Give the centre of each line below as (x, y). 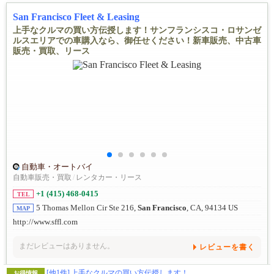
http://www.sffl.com (45, 222)
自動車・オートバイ (57, 167)
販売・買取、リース (51, 51)
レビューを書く (227, 247)
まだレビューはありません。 (67, 246)
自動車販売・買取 (42, 178)
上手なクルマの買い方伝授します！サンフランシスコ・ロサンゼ (137, 31)
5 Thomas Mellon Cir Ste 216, (87, 208)
